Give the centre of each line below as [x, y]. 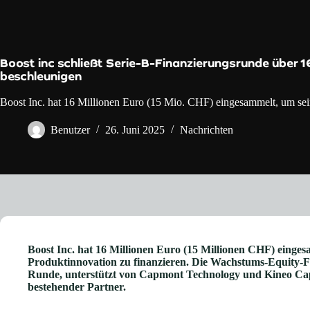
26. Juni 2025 [135, 130]
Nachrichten [207, 130]
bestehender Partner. [77, 287]
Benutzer [70, 130]
